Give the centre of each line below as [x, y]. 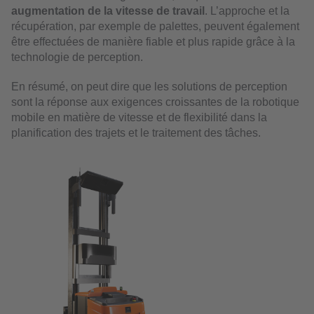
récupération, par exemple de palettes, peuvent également [155, 26]
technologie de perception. [77, 57]
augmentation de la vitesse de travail [108, 11]
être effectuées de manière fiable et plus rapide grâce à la [153, 41]
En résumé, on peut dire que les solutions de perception [149, 86]
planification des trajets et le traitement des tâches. [136, 132]
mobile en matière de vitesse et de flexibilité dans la [139, 117]
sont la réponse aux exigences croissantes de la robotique [155, 102]
